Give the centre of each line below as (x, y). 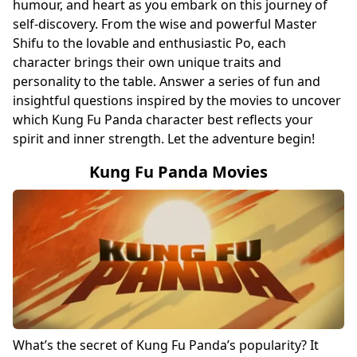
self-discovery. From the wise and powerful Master (165, 24)
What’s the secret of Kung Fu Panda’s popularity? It (166, 345)
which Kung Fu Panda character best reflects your (163, 119)
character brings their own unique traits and (147, 62)
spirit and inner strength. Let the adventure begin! (164, 138)
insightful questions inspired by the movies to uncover (177, 100)
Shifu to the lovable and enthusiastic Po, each (149, 43)
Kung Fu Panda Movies (178, 171)
